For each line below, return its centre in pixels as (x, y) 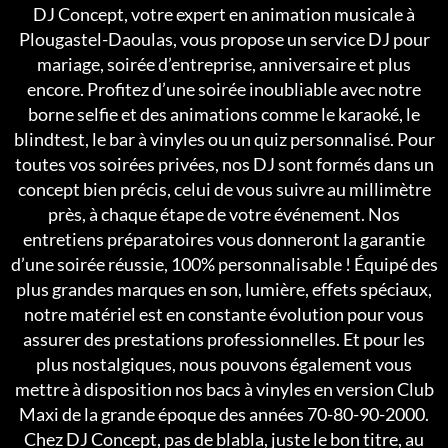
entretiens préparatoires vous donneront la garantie (224, 238)
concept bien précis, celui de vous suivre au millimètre (224, 188)
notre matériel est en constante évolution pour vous (224, 313)
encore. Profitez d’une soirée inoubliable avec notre (224, 88)
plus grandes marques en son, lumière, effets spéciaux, (224, 288)
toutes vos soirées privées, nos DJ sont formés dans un (224, 163)
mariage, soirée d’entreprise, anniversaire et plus (224, 63)
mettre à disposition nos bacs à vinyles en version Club (224, 388)
